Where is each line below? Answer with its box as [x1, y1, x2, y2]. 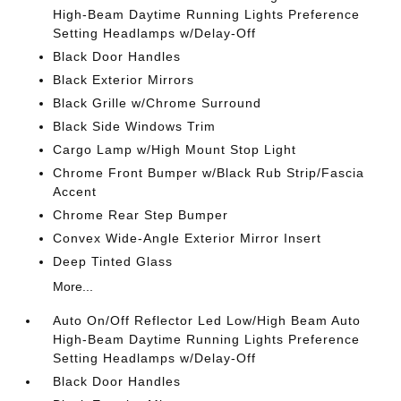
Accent [53, 184, 98, 199]
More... [53, 279, 94, 294]
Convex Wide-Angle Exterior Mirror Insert [53, 231, 322, 245]
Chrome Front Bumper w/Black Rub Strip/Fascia [53, 166, 365, 180]
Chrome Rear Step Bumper [53, 208, 229, 222]
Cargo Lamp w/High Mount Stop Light [53, 142, 297, 157]
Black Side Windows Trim [53, 119, 217, 133]
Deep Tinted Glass [53, 254, 174, 269]
